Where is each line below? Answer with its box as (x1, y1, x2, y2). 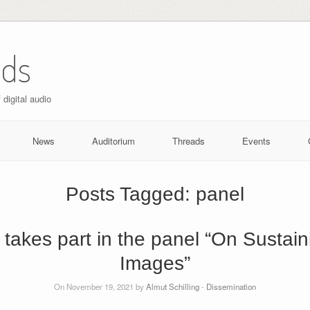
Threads (172, 134, 205, 147)
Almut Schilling (146, 280, 199, 292)
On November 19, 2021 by (54, 280, 146, 292)
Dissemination (206, 280, 256, 292)
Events (241, 134, 271, 147)
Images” (120, 252, 190, 274)
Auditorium (91, 134, 135, 147)
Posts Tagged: (66, 183, 196, 205)
